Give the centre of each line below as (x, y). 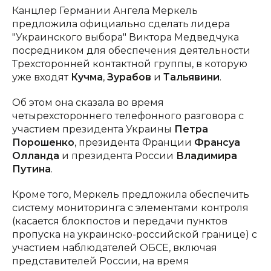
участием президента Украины (93, 129)
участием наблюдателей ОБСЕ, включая (115, 247)
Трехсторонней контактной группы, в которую (130, 64)
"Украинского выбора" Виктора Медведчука (126, 37)
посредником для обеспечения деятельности (131, 50)
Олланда (36, 155)
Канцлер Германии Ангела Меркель (105, 10)
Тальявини (191, 77)
